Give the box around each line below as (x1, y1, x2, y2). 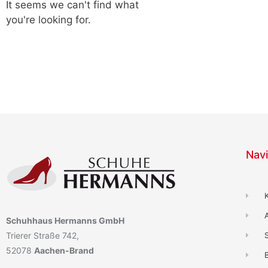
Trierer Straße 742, (6, 230, 79, 241)
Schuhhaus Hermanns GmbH (6, 215, 124, 226)
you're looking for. (6, 13, 91, 26)
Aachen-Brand (34, 245, 94, 256)
